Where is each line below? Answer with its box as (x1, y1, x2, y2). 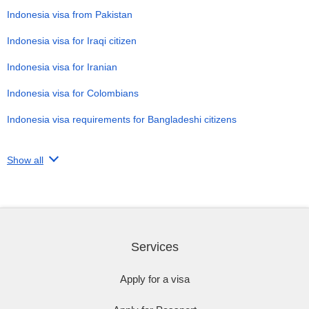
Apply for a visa (119, 273, 190, 285)
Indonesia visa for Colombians (7, 88, 139, 99)
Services (130, 240, 179, 254)
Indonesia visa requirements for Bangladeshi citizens (7, 114, 237, 125)
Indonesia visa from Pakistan (7, 9, 132, 20)
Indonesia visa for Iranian (7, 61, 117, 72)
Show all (7, 154, 43, 166)
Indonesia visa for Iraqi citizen (7, 35, 137, 46)
